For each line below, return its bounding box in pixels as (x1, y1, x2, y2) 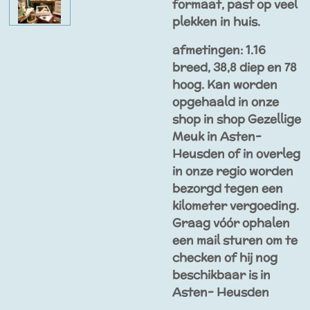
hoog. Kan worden (172, 76, 277, 93)
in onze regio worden (172, 163, 293, 180)
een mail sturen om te (172, 232, 298, 249)
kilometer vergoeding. (172, 197, 299, 215)
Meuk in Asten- (172, 128, 262, 145)
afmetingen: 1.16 (172, 42, 266, 59)
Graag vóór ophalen (172, 215, 290, 232)
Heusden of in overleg (172, 145, 300, 163)
